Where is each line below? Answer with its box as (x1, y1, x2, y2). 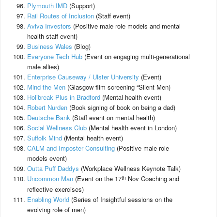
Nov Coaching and (126, 174, 179, 183)
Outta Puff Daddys (27, 164, 79, 173)
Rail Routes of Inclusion (27, 11, 94, 20)
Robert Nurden (27, 103, 67, 112)
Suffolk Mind (27, 133, 62, 142)
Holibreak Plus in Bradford (27, 93, 100, 102)
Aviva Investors (27, 21, 71, 31)
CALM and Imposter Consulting (27, 143, 115, 153)
